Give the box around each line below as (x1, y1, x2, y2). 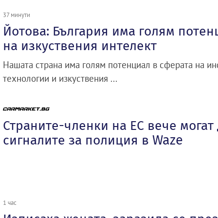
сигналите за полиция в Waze (3, 132, 183, 148)
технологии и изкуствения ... (3, 72, 117, 84)
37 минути (3, 10, 30, 18)
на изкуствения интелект (3, 37, 157, 54)
